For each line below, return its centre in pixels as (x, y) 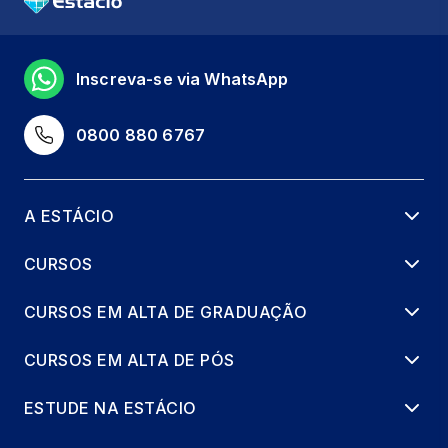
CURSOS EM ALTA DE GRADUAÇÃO (166, 311)
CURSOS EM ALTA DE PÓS (129, 359)
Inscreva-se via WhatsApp (182, 78)
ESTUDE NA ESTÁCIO (110, 407)
